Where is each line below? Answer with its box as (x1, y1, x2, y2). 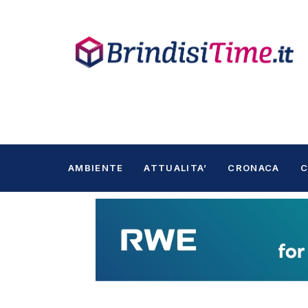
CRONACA (228, 162, 280, 173)
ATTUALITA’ (144, 162, 208, 173)
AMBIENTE (68, 162, 124, 173)
